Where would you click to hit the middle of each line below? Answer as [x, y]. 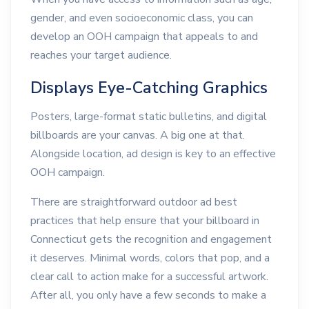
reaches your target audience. [101, 55]
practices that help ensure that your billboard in [145, 220]
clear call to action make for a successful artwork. [149, 276]
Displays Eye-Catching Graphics [149, 88]
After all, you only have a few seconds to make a [148, 295]
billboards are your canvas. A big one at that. [138, 135]
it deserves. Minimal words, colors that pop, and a [150, 258]
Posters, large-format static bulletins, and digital [149, 116]
